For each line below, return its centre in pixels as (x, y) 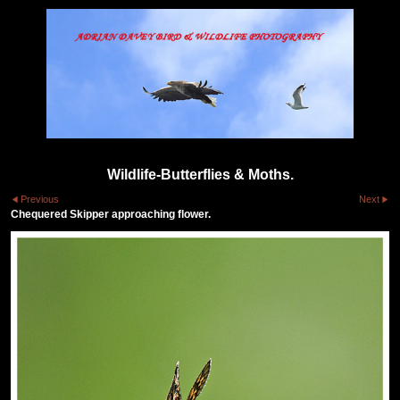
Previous (40, 200)
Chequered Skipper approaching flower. (111, 215)
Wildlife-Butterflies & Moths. (200, 174)
